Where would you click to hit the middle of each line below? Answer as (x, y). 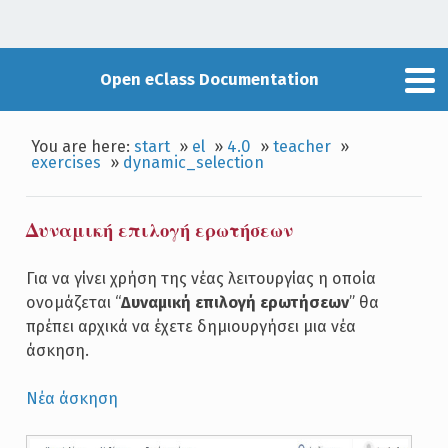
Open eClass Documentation (209, 79)
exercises (66, 162)
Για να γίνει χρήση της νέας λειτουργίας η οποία (200, 278)
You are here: (83, 146)
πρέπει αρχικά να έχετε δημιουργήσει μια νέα (190, 326)
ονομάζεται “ (73, 302)
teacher (302, 146)
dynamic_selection (194, 162)
